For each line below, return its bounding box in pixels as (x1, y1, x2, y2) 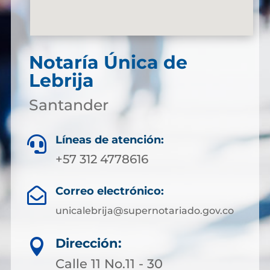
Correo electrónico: (55, 184, 164, 198)
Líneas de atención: (55, 133, 164, 146)
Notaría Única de (28, 51, 187, 74)
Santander (28, 96, 108, 114)
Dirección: (55, 236, 122, 251)
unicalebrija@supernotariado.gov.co (55, 205, 234, 216)
